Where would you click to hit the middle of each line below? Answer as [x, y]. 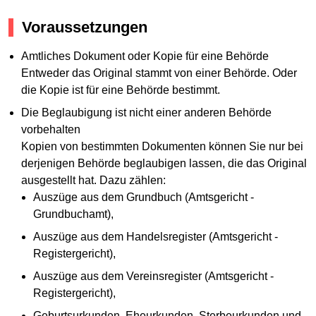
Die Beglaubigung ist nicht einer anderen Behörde [146, 113]
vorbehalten [50, 130]
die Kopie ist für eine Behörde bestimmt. [120, 90]
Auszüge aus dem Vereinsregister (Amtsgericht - [154, 276]
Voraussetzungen [85, 27]
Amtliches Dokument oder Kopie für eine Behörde [145, 56]
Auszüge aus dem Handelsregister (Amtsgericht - [156, 237]
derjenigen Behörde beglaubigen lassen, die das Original [164, 164]
